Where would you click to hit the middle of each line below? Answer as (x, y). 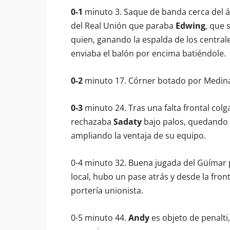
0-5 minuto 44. (100, 218)
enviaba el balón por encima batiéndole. (148, 53)
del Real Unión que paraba (123, 26)
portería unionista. (107, 190)
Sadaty (128, 122)
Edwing (190, 26)
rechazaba (92, 122)
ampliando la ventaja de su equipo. (138, 136)
